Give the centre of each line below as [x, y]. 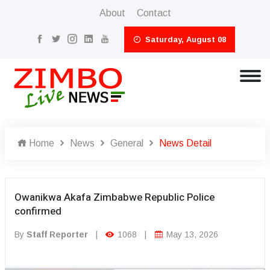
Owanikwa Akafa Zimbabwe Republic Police [115, 197]
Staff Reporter [57, 234]
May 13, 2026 [191, 234]
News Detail [185, 143]
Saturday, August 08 [184, 39]
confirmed [38, 211]
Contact [154, 13]
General [127, 143]
